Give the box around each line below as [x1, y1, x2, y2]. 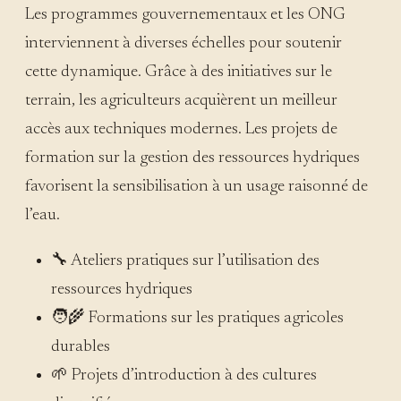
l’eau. [25, 206, 60, 224]
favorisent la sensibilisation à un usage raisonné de [25, 177, 368, 195]
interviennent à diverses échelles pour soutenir [25, 34, 342, 52]
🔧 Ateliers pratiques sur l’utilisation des [50, 252, 320, 269]
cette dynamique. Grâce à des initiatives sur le [25, 63, 332, 81]
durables [50, 337, 110, 355]
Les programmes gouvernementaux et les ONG [25, 5, 346, 23]
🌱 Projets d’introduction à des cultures [50, 366, 317, 384]
